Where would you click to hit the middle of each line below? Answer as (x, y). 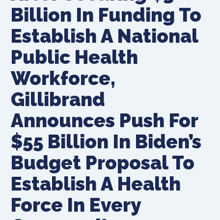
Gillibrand (58, 99)
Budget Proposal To (103, 163)
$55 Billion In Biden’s (106, 141)
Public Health (75, 57)
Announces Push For (105, 120)
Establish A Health (96, 184)
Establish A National (105, 36)
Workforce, (63, 78)
